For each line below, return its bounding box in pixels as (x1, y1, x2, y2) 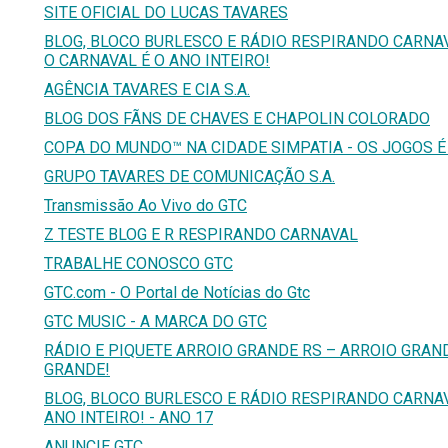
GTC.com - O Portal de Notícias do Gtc (44, 282, 310, 302)
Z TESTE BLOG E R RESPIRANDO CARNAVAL (44, 224, 358, 244)
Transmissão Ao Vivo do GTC (44, 195, 247, 215)
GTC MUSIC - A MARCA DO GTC (44, 311, 267, 331)
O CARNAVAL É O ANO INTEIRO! (44, 50, 270, 70)
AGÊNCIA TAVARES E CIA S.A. (44, 79, 250, 99)
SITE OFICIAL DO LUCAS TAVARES (44, 2, 288, 22)
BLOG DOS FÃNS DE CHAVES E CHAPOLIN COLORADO (44, 108, 430, 128)
